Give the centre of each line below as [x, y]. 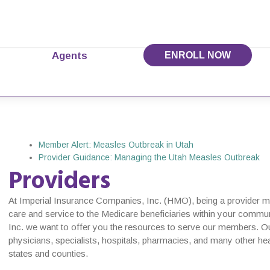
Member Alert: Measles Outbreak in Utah [116, 145]
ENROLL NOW [198, 55]
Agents [70, 55]
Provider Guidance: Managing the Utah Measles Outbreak [149, 157]
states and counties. [48, 253]
